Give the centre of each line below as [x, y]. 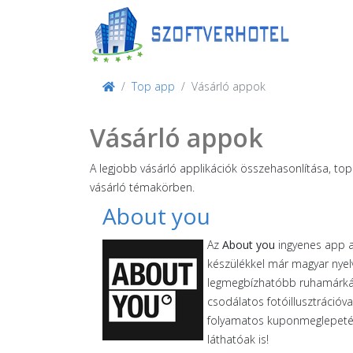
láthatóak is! [238, 339]
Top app [153, 86]
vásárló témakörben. [142, 187]
